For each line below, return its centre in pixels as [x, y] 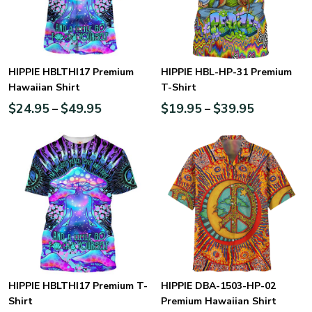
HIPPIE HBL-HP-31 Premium [226, 72]
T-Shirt [179, 87]
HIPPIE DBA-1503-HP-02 [218, 286]
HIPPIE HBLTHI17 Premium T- [78, 286]
